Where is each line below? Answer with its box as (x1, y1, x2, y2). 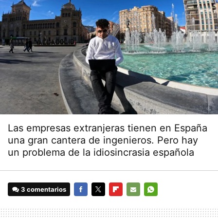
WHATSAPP (144, 199, 179, 207)
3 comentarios (21, 185, 67, 194)
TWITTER (91, 199, 119, 207)
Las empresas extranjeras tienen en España (8, 122, 207, 134)
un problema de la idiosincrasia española (8, 146, 194, 159)
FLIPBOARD (109, 199, 144, 207)
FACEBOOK (74, 199, 108, 207)
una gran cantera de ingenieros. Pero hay (8, 134, 198, 146)
